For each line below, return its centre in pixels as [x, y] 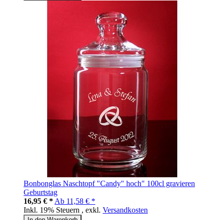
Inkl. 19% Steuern [53, 210]
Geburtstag [41, 192]
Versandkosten [125, 210]
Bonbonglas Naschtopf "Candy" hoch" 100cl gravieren [109, 184]
